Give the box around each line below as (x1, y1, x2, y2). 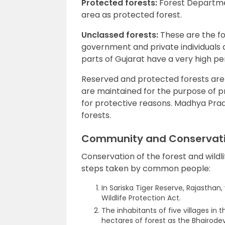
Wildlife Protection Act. (101, 193, 181, 203)
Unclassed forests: (81, 29, 158, 41)
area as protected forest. (81, 9, 182, 21)
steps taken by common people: (81, 163, 210, 174)
